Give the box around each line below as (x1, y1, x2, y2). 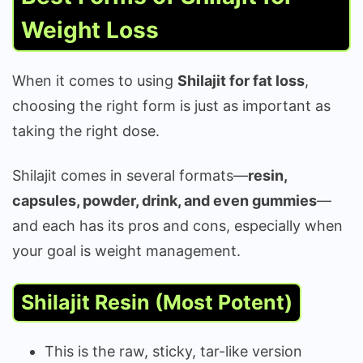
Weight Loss (21, 15, 159, 44)
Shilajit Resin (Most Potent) (21, 289, 293, 314)
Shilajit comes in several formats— (12, 166, 248, 184)
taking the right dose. (12, 122, 164, 139)
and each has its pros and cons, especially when (12, 216, 343, 234)
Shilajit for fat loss (177, 71, 305, 89)
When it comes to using (12, 71, 177, 89)
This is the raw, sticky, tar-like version (45, 342, 302, 360)
